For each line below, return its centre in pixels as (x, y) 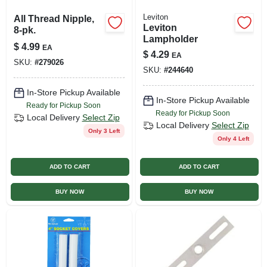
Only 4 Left (233, 138)
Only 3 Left (104, 131)
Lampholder (170, 39)
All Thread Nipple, (54, 18)
